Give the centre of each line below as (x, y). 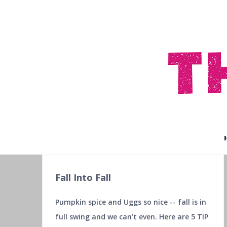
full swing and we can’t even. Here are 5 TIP (131, 217)
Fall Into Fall (83, 177)
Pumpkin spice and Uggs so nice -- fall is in (130, 202)
